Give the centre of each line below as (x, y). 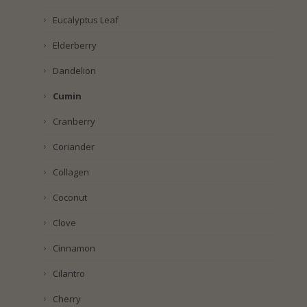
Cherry (66, 299)
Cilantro (69, 274)
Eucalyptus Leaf (85, 20)
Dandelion (74, 71)
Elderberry (74, 46)
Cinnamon (74, 248)
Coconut (70, 198)
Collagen (71, 172)
